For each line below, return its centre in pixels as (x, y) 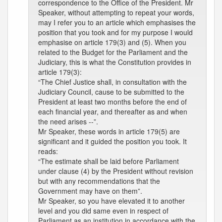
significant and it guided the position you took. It (112, 141)
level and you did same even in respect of (103, 211)
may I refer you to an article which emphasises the (117, 22)
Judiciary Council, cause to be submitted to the (111, 92)
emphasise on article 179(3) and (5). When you (112, 42)
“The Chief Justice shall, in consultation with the (112, 82)
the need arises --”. (68, 121)
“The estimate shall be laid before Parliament (109, 161)
